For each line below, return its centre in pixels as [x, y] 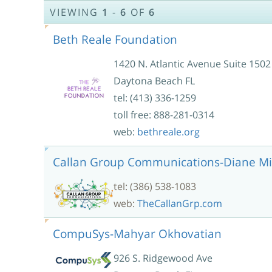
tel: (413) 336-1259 [155, 97]
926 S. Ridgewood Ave [163, 258]
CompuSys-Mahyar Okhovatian [137, 233]
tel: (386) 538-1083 [155, 186]
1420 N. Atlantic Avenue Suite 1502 [192, 63]
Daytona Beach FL [154, 80]
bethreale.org [168, 131]
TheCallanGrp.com [180, 203]
